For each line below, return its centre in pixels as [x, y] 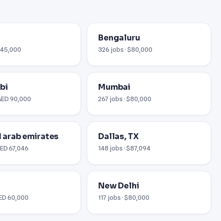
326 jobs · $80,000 [125, 49]
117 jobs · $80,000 [124, 197]
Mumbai [114, 87]
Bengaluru [119, 38]
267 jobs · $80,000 [125, 98]
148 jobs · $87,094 [124, 148]
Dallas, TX [118, 136]
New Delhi [119, 186]
